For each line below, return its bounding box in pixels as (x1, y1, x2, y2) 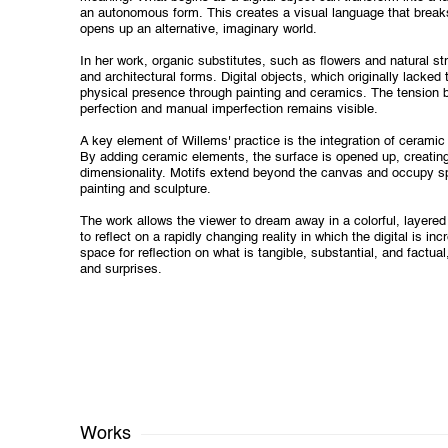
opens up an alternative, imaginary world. (80, 23, 317, 37)
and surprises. (80, 263, 162, 277)
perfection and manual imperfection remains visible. (80, 103, 378, 117)
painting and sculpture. (80, 183, 211, 197)
